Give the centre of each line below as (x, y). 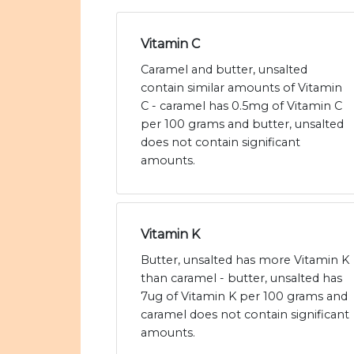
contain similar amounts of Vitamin (241, 88)
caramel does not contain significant (245, 315)
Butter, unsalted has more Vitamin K (245, 260)
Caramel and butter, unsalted (224, 70)
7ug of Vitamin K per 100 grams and (244, 297)
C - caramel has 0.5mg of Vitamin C (241, 106)
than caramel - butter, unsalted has (241, 279)
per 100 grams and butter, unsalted (242, 124)
